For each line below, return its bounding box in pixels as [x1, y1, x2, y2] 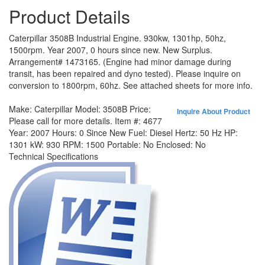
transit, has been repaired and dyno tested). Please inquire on [9, 67, 241, 79]
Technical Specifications [9, 150, 98, 162]
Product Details [9, 4, 130, 29]
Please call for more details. [9, 115, 112, 127]
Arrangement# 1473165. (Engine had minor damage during [9, 56, 231, 67]
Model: [75, 103, 103, 115]
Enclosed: [156, 138, 195, 150]
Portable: [107, 138, 143, 150]
